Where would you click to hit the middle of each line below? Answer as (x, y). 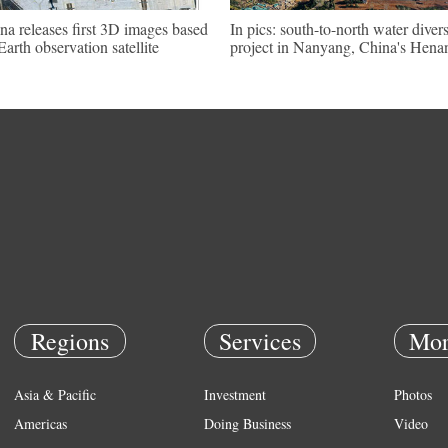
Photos (413, 394)
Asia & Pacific (55, 394)
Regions (70, 341)
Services (260, 341)
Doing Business (247, 423)
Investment (235, 394)
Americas (40, 423)
